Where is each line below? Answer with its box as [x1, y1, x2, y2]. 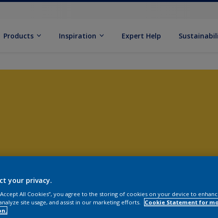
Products [3, 31, 34, 40]
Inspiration [59, 31, 97, 40]
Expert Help [122, 31, 162, 40]
